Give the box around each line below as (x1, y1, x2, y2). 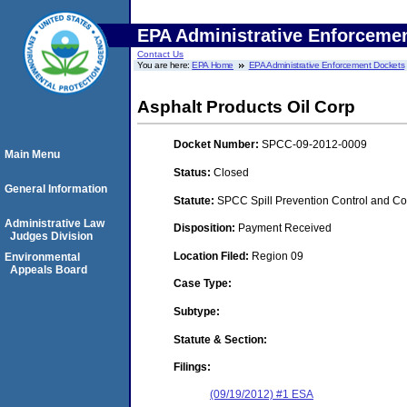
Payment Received (238, 222, 332, 235)
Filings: (174, 361, 211, 374)
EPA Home (192, 60, 234, 70)
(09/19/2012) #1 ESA (210, 388, 313, 402)
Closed (213, 165, 249, 179)
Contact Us (137, 49, 184, 59)
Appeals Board (10, 263, 87, 276)
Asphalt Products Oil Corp (137, 97, 355, 116)
